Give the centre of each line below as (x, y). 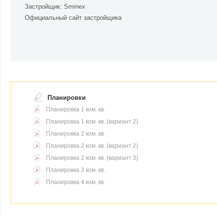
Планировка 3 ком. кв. (76, 170)
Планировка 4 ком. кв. (76, 182)
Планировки (67, 98)
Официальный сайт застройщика (73, 18)
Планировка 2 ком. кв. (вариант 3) (92, 158)
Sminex (75, 7)
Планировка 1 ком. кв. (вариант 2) (92, 122)
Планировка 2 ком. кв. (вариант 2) (92, 146)
